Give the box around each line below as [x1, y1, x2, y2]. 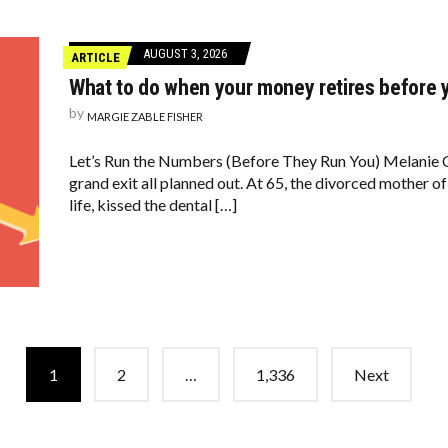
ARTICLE [71, 50, 120, 65]
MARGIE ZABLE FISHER [87, 110, 203, 123]
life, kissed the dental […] [69, 195, 237, 214]
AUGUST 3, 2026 [143, 46, 227, 61]
